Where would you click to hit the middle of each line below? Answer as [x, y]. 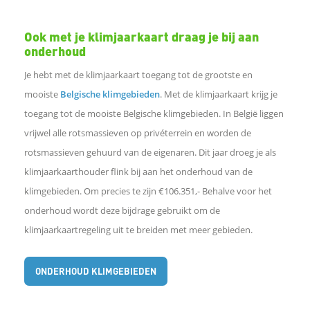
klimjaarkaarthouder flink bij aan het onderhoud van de [138, 172]
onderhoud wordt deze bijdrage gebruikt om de [122, 211]
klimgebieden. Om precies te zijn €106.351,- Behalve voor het [148, 191]
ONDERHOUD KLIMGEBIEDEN [96, 271]
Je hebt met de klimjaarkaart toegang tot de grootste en [138, 75]
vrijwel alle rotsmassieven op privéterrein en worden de [138, 133]
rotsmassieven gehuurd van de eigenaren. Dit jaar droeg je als [150, 153]
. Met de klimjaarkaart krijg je [219, 94]
